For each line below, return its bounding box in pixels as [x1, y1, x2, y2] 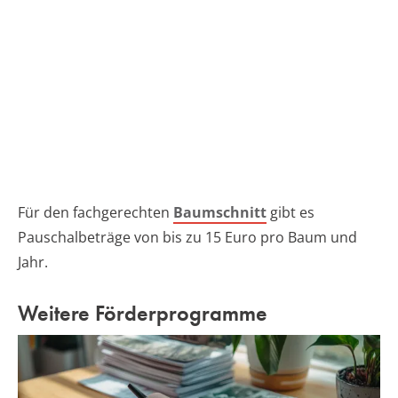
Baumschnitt [173, 202, 267, 222]
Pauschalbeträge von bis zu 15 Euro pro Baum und [18, 227, 357, 247]
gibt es [267, 202, 314, 222]
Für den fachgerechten [18, 202, 173, 222]
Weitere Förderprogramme [18, 298, 267, 327]
